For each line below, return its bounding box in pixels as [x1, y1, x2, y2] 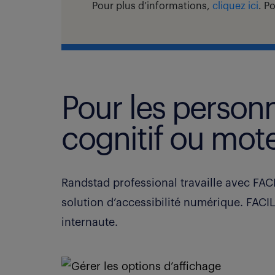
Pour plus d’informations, [92, 1, 212, 11]
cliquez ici [212, 1, 258, 11]
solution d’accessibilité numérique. [61, 197, 246, 208]
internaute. [61, 217, 118, 228]
